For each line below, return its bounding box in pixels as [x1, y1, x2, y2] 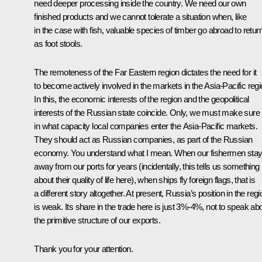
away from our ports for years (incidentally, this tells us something [34, 161, 260, 172]
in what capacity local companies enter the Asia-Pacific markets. [34, 121, 257, 132]
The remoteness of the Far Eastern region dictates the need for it [34, 67, 257, 78]
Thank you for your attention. [34, 244, 133, 254]
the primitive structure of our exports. [34, 215, 160, 226]
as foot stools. [34, 39, 82, 49]
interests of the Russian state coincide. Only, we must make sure [34, 108, 260, 118]
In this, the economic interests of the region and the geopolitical [34, 94, 249, 105]
